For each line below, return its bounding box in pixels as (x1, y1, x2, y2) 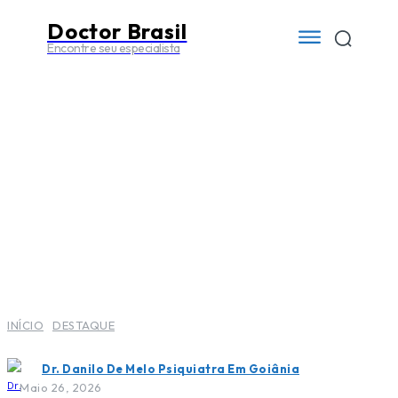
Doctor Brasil (47, 18, 187, 44)
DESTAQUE (52, 318, 115, 332)
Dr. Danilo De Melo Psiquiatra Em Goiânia (42, 361, 299, 376)
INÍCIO (7, 318, 44, 332)
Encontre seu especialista (47, 40, 180, 56)
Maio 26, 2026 (20, 380, 102, 395)
